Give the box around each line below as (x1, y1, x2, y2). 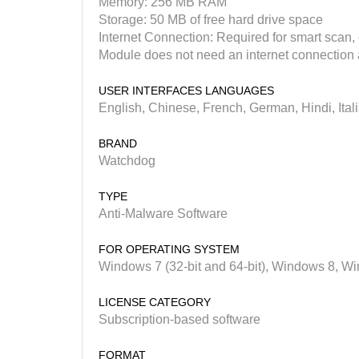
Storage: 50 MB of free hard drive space (99, 12, 323, 26)
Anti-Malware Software (99, 206, 228, 220)
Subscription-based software (99, 312, 260, 326)
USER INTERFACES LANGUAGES (99, 83, 274, 97)
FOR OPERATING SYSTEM (99, 242, 240, 256)
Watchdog (99, 153, 155, 167)
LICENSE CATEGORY (99, 295, 211, 309)
